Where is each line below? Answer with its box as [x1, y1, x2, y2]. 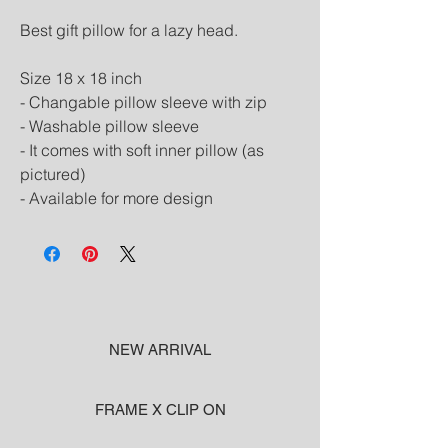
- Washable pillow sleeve [20, 115, 199, 136]
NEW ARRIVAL [109, 340, 211, 358]
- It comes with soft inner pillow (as [20, 139, 264, 160]
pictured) [20, 163, 85, 184]
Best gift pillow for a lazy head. [20, 19, 238, 40]
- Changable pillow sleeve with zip [20, 91, 267, 112]
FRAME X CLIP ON [94, 400, 226, 418]
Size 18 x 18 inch [20, 67, 142, 88]
